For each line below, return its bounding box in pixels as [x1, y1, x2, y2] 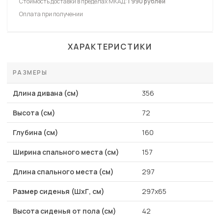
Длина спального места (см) [13, 167, 114, 177]
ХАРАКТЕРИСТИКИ [68, 41, 152, 53]
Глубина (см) [13, 128, 58, 137]
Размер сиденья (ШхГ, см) [13, 187, 105, 196]
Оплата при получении [19, 10, 83, 19]
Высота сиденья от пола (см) [13, 206, 116, 216]
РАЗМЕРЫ [13, 68, 48, 77]
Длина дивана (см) [13, 88, 79, 98]
